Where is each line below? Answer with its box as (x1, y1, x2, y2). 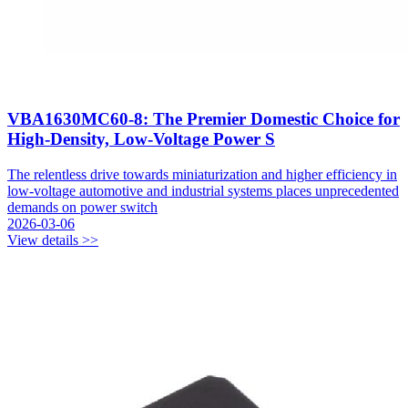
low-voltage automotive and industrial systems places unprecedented (7, 182, 399, 199)
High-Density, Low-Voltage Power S (7, 129, 275, 149)
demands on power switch (7, 199, 158, 215)
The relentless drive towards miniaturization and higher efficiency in (7, 166, 397, 182)
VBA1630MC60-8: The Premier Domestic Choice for (7, 109, 400, 129)
